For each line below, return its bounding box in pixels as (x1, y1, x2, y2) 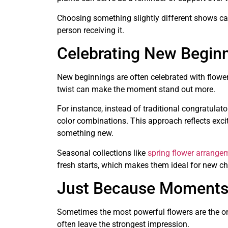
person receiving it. (57, 25, 124, 35)
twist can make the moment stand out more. (57, 84, 215, 95)
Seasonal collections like (57, 148, 148, 158)
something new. (57, 128, 113, 138)
